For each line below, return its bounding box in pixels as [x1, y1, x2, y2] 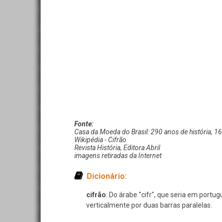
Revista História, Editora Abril [74, 144, 160, 152]
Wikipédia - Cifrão [74, 136, 126, 144]
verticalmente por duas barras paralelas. [86, 201, 212, 209]
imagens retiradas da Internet [74, 152, 162, 160]
